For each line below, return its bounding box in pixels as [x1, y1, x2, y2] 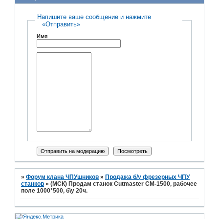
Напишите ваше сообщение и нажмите [37, 13, 152, 21]
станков [21, 180, 44, 188]
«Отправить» [42, 20, 81, 28]
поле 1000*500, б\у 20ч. [21, 187, 88, 195]
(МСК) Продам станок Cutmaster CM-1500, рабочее [50, 180, 197, 188]
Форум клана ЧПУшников [26, 174, 99, 181]
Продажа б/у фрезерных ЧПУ [105, 174, 190, 181]
